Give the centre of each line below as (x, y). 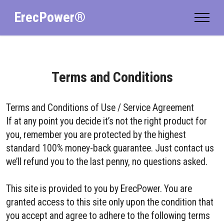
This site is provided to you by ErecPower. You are (99, 189)
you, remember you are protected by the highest (96, 135)
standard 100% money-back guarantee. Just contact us (110, 148)
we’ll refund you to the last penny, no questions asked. (107, 162)
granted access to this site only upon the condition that (110, 202)
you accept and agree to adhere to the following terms (108, 216)
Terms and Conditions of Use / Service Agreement (100, 108)
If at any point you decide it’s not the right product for (106, 121)
